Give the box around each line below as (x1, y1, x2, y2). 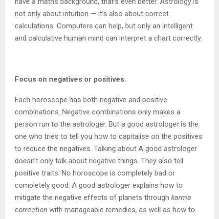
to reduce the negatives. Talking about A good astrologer (15, 144, 197, 153)
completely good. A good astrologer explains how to (15, 181, 183, 190)
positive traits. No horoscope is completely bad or (15, 169, 175, 178)
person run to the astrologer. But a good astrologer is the (15, 120, 198, 129)
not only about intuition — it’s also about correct (15, 9, 169, 19)
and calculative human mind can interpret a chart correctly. (15, 34, 202, 43)
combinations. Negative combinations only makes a (15, 108, 180, 117)
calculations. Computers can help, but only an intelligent (15, 22, 193, 31)
